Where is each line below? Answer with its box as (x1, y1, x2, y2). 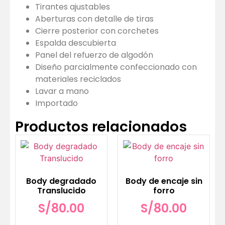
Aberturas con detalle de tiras (35, 13, 154, 25)
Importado (35, 97, 78, 109)
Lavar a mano (35, 85, 89, 97)
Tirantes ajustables (35, 1, 110, 13)
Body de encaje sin (125, 175, 202, 187)
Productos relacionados (15, 117, 187, 137)
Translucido (37, 185, 86, 197)
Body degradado (26, 175, 96, 187)
